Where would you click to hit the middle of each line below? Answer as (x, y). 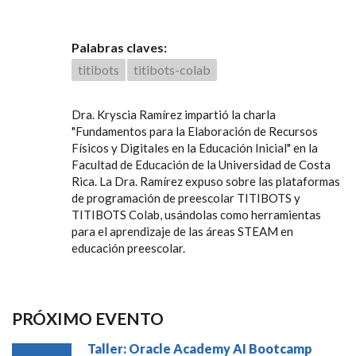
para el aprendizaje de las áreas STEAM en (182, 231)
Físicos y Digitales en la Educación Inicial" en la (195, 147)
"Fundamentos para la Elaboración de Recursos (195, 131)
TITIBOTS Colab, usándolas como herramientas (196, 214)
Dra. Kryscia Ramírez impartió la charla (174, 114)
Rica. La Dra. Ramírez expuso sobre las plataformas (206, 181)
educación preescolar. (128, 248)
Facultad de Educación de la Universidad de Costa (201, 164)
